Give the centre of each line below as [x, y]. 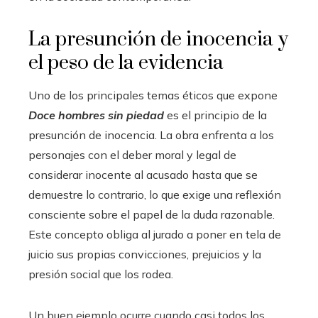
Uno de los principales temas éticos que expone [153, 95]
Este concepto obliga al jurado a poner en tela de [155, 234]
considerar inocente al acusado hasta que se [143, 175]
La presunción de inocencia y [158, 39]
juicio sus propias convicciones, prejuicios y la [145, 254]
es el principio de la [217, 115]
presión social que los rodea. [101, 274]
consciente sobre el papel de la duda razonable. [152, 214]
